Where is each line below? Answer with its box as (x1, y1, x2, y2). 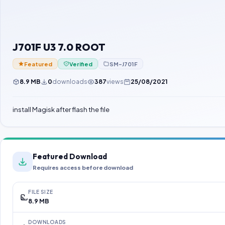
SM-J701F (109, 60, 138, 67)
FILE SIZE (28, 189, 53, 195)
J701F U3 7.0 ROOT (13, 41, 105, 54)
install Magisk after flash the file (13, 105, 109, 114)
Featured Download (33, 152, 107, 162)
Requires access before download (33, 164, 133, 171)
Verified (69, 60, 92, 67)
